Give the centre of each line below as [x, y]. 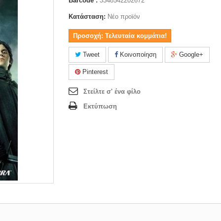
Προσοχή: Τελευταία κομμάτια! [120, 36]
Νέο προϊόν [124, 17]
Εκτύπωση [100, 106]
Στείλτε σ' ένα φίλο [112, 92]
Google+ [190, 55]
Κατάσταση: [87, 17]
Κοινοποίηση [137, 55]
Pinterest [94, 72]
